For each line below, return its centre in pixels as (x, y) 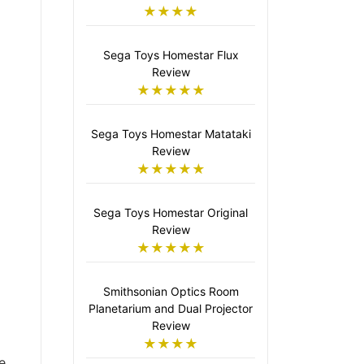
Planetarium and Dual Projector (171, 308)
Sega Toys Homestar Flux (171, 55)
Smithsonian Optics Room (171, 291)
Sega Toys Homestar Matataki (171, 134)
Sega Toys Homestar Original (171, 212)
